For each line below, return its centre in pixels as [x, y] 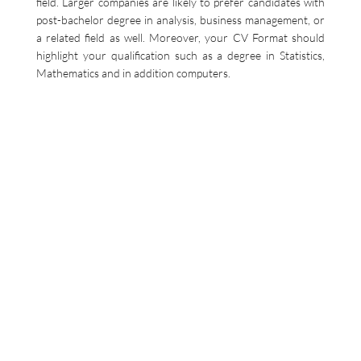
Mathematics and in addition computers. [133, 73]
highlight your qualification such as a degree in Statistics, [180, 55]
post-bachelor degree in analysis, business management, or [180, 20]
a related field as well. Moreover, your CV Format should [180, 37]
